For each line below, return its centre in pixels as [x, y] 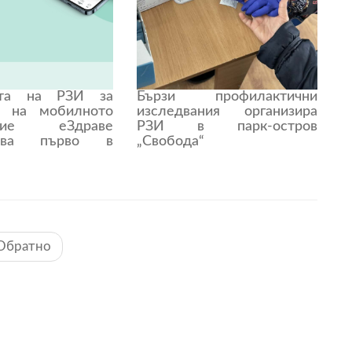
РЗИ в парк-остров [227, 126]
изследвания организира [227, 111]
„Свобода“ [170, 141]
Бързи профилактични [227, 96]
